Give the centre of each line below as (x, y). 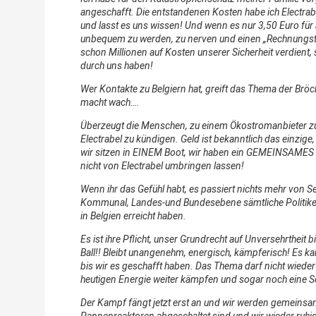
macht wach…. (110, 102)
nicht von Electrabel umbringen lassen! (162, 165)
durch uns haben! (117, 65)
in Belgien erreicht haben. (133, 215)
